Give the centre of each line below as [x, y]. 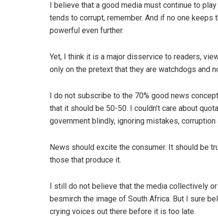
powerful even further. [87, 30]
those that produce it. [85, 160]
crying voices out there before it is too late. [123, 211]
